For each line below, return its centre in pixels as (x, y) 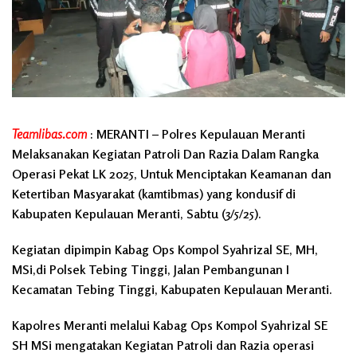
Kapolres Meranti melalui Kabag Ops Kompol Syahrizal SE (170, 325)
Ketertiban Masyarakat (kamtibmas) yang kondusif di (154, 193)
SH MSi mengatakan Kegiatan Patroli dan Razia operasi (163, 345)
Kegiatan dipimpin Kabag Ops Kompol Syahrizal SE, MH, (165, 249)
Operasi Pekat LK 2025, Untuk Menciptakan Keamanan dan (172, 173)
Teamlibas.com (49, 133)
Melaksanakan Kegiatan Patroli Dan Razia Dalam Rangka (165, 153)
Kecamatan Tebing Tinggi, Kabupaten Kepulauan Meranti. (172, 289)
